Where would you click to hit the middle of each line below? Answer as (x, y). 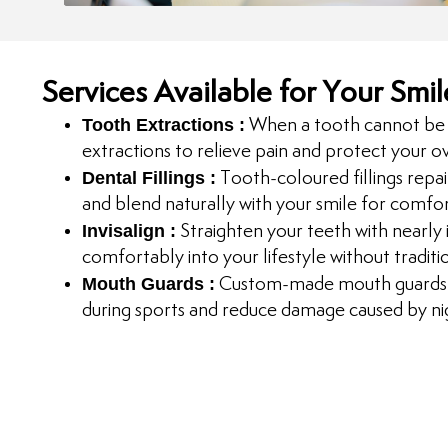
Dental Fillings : (149, 178)
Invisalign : (129, 231)
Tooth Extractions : (163, 125)
